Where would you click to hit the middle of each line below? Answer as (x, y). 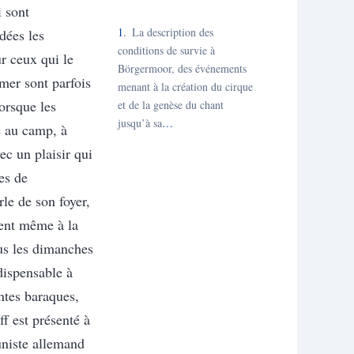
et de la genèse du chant (170, 105)
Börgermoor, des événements (182, 69)
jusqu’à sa (139, 123)
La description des (171, 32)
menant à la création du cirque (185, 87)
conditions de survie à (166, 51)
